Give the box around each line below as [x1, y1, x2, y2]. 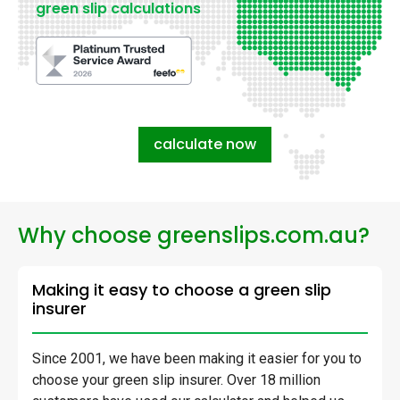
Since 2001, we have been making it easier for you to [32, 350, 362, 368]
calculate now [153, 134, 256, 155]
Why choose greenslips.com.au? [18, 221, 370, 251]
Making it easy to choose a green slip [32, 279, 331, 302]
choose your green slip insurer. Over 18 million [32, 371, 321, 389]
